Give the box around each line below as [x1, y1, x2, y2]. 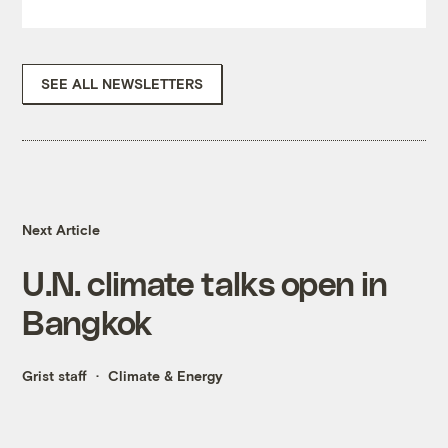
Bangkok [22, 302, 152, 342]
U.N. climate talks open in [22, 263, 388, 303]
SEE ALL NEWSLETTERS [41, 75, 204, 93]
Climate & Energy [108, 367, 224, 385]
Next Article [22, 221, 101, 239]
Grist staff [22, 367, 88, 385]
